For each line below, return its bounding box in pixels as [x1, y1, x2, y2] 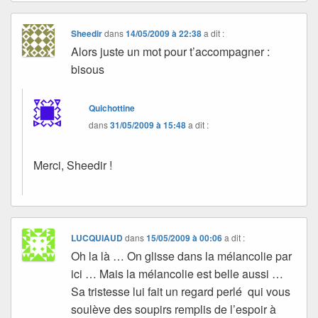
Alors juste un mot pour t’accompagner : [71, 43, 270, 60]
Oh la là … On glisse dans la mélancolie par [71, 248, 292, 265]
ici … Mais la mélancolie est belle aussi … [71, 265, 284, 283]
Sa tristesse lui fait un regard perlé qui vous [71, 283, 291, 300]
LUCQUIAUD [71, 231, 124, 245]
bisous [71, 61, 105, 78]
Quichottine [89, 102, 136, 115]
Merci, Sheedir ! [33, 157, 112, 174]
